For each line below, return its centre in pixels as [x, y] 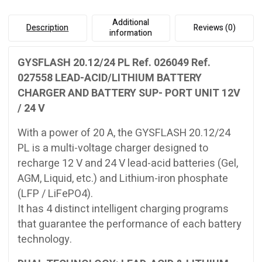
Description [48, 27]
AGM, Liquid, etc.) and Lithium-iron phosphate [123, 178]
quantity [23, 68]
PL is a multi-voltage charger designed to [113, 148]
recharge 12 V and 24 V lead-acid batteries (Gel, [128, 163]
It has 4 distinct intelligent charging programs [123, 209]
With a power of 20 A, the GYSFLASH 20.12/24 [124, 133]
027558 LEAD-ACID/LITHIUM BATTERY [110, 78]
